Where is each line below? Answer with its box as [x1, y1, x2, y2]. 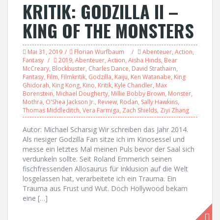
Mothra [23, 98, 43, 106]
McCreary [23, 64, 49, 73]
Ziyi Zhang [160, 106, 189, 114]
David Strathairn [132, 64, 176, 73]
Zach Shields [122, 106, 157, 114]
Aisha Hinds [128, 56, 161, 64]
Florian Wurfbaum [74, 48, 124, 56]
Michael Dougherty [56, 89, 108, 98]
